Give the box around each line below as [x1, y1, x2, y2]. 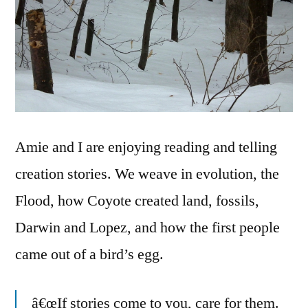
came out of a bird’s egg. [15, 245, 164, 265]
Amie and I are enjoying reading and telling [15, 137, 277, 157]
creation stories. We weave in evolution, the [15, 164, 279, 184]
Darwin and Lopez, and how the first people [15, 218, 280, 238]
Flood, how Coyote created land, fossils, [15, 191, 259, 211]
